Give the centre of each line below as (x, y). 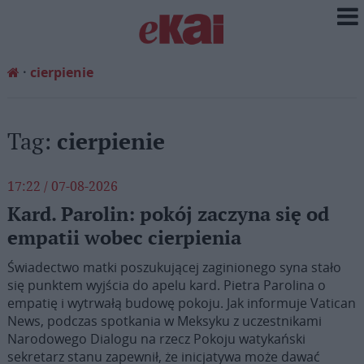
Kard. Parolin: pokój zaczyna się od (168, 215)
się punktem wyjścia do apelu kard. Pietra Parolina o (166, 285)
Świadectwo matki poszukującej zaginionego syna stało (174, 267)
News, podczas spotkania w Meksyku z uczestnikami (164, 321)
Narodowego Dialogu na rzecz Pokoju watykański (156, 339)
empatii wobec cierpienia (124, 238)
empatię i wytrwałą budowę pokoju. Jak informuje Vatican (181, 303)
